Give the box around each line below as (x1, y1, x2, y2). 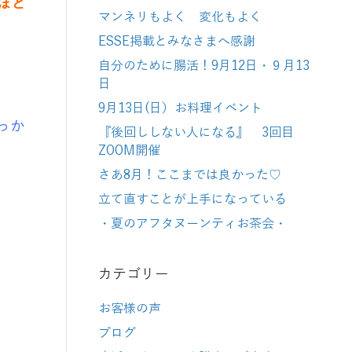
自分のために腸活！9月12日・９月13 (98, 59, 310, 73)
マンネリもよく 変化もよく (98, 10, 262, 24)
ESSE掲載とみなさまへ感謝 (98, 35, 255, 49)
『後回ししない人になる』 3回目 (98, 126, 294, 140)
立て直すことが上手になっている (98, 192, 287, 207)
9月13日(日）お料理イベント (98, 101, 262, 115)
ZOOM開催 (98, 144, 160, 158)
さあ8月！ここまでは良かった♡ (98, 168, 281, 182)
